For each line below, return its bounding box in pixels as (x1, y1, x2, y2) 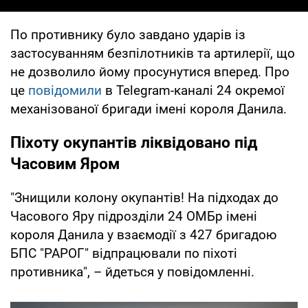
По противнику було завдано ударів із (10, 26, 245, 43)
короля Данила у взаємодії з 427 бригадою (10, 226, 277, 243)
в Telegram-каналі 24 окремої (102, 82, 285, 98)
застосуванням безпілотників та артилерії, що (10, 45, 295, 61)
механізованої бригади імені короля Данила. (10, 100, 287, 117)
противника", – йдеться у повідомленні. (10, 263, 254, 280)
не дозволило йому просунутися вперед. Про (10, 63, 289, 80)
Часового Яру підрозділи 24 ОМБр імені (10, 208, 257, 224)
